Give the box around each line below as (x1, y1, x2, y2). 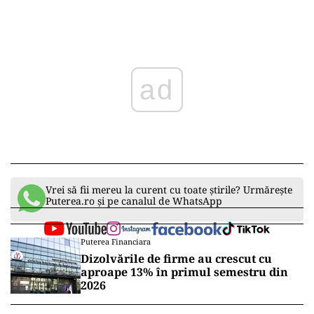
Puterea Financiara (81, 236, 151, 247)
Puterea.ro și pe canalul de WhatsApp (46, 194, 222, 208)
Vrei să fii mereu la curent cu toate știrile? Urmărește (46, 183, 292, 197)
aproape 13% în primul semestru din (81, 264, 288, 280)
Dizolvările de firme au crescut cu (81, 251, 272, 267)
